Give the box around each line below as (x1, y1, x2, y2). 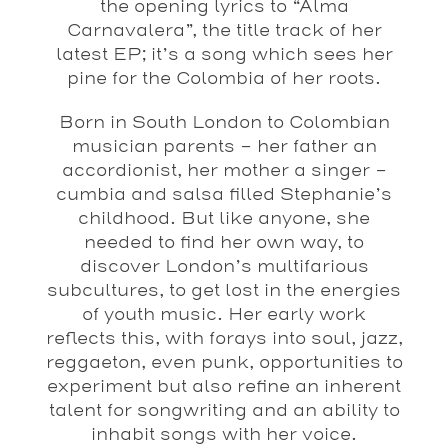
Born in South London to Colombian (58, 111, 390, 136)
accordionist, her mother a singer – (61, 159, 387, 184)
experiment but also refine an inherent (47, 375, 401, 400)
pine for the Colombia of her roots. (67, 67, 381, 92)
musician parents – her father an (71, 135, 377, 160)
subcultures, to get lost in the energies (47, 279, 401, 304)
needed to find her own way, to (84, 231, 364, 256)
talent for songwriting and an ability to (48, 399, 400, 424)
